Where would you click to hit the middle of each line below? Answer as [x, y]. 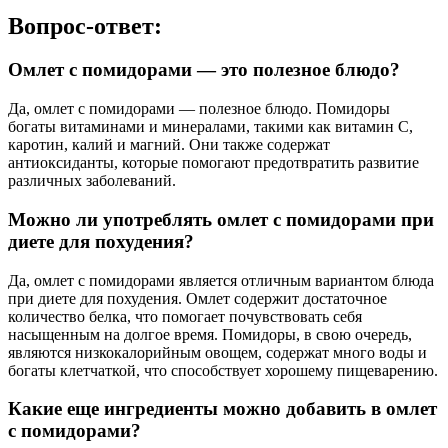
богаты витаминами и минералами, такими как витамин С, [210, 127]
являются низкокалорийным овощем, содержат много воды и [217, 352]
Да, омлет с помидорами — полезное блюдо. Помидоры [199, 109]
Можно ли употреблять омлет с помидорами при [221, 219]
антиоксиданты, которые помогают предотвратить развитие [213, 163]
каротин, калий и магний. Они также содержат [169, 145]
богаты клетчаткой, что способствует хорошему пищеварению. [223, 370]
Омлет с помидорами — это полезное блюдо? [204, 70]
